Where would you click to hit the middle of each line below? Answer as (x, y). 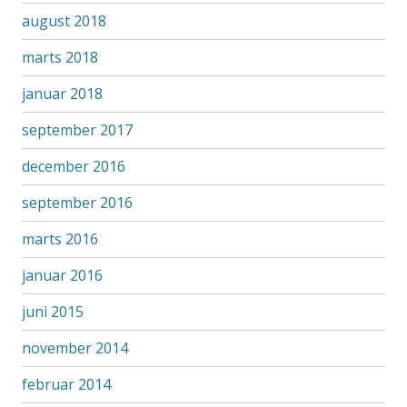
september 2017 (77, 130)
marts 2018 (60, 57)
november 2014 (74, 348)
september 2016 (77, 203)
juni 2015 (52, 312)
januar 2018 (62, 94)
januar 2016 (62, 275)
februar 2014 (66, 384)
